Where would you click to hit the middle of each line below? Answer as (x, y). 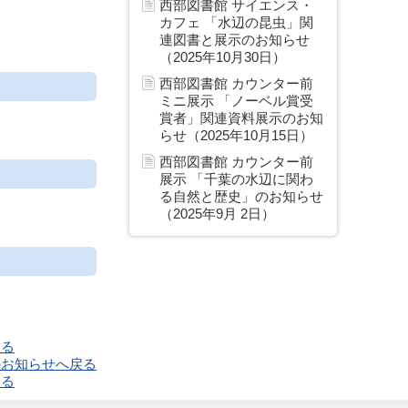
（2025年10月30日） (223, 57)
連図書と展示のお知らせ (235, 40)
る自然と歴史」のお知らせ (241, 196)
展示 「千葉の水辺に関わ (236, 179)
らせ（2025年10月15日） (236, 135)
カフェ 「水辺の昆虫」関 (236, 22)
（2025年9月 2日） (217, 214)
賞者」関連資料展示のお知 (241, 118)
